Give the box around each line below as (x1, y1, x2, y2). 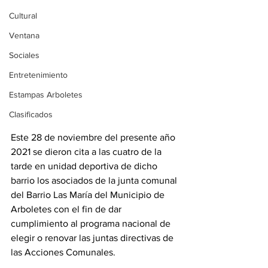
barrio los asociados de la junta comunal (11, 175, 179, 185)
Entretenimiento (9, 70, 68, 80)
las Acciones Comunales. (11, 247, 115, 257)
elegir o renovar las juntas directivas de (11, 233, 176, 243)
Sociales (9, 50, 39, 60)
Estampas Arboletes (9, 90, 83, 99)
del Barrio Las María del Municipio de (11, 190, 167, 200)
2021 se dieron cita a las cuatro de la (11, 147, 164, 157)
